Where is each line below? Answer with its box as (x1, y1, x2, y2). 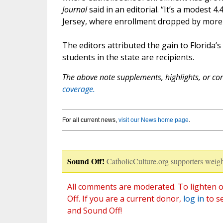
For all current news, (62, 116, 118, 124)
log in (183, 193, 204, 205)
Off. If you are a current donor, (67, 193, 183, 205)
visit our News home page (118, 116, 189, 124)
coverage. (62, 84, 95, 95)
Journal (62, 4, 87, 15)
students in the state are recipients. (62, 52, 194, 63)
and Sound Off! (67, 205, 122, 217)
